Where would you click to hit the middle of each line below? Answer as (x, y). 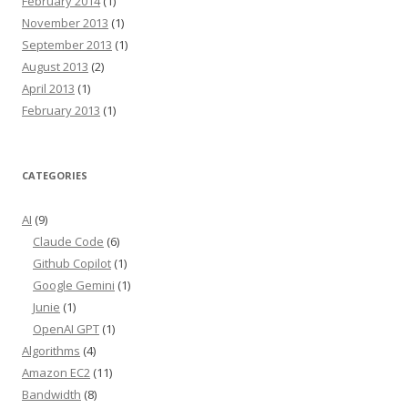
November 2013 (65, 23)
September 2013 (67, 45)
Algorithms (51, 351)
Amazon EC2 (56, 372)
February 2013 (61, 110)
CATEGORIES (55, 175)
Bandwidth (51, 394)
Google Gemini (74, 285)
